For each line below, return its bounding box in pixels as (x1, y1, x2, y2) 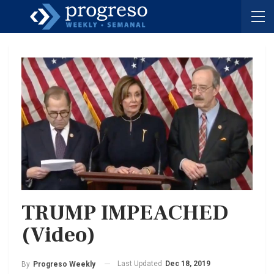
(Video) (21, 221, 95, 249)
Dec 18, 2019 (165, 259, 210, 268)
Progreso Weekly (33, 259, 95, 268)
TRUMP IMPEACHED (21, 199, 228, 227)
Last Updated (117, 259, 164, 268)
